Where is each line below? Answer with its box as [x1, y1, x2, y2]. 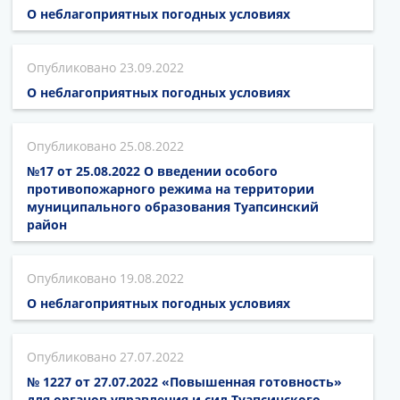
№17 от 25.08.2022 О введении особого [27, 162, 278, 179]
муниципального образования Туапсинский [27, 197, 319, 215]
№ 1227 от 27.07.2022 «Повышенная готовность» [27, 372, 342, 390]
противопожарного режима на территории [27, 179, 314, 197]
